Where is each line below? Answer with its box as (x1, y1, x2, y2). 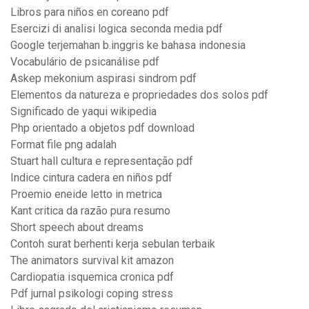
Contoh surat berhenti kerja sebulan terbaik (10, 237, 215, 251)
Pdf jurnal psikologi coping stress (10, 287, 173, 301)
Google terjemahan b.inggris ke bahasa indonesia (10, 39, 246, 52)
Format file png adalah (10, 138, 117, 152)
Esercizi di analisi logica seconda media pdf (10, 22, 223, 36)
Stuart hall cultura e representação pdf (10, 154, 193, 168)
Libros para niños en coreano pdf (10, 6, 169, 19)
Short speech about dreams (10, 221, 143, 235)
